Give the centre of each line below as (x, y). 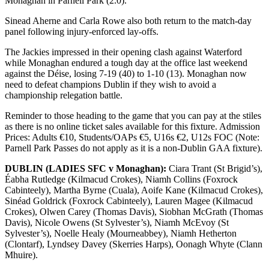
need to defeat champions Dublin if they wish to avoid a (110, 84)
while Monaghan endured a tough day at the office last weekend (126, 62)
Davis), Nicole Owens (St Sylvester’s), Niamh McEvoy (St (117, 222)
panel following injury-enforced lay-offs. (82, 31)
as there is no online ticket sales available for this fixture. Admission (132, 126)
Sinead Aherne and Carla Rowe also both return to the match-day (128, 20)
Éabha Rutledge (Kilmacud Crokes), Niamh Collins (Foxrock (121, 179)
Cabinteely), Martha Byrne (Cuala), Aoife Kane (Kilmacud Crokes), (134, 190)
